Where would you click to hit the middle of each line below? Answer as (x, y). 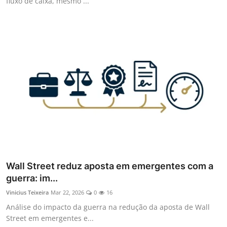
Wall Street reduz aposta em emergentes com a (110, 166)
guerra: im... (32, 178)
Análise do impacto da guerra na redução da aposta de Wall (108, 207)
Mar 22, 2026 (67, 192)
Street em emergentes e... (50, 218)
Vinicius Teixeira (27, 192)
